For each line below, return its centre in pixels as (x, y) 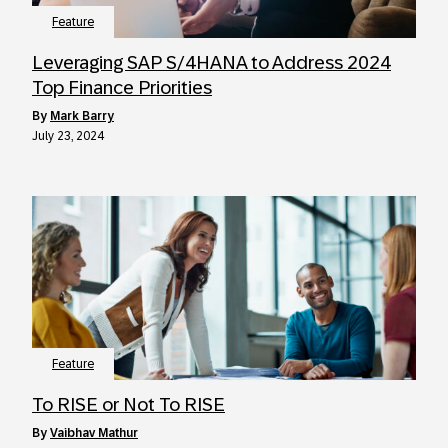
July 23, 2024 (68, 136)
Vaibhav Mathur (94, 433)
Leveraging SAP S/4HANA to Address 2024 (211, 62)
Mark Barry (82, 116)
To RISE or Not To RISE (128, 404)
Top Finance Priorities (122, 87)
